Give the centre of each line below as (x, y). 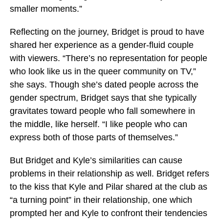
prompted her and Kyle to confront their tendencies (109, 213)
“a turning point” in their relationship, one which (101, 200)
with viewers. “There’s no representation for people (109, 58)
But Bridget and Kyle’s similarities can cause (96, 160)
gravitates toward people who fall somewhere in (102, 111)
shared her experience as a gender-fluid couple (102, 45)
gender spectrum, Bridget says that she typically (103, 98)
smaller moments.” (46, 9)
